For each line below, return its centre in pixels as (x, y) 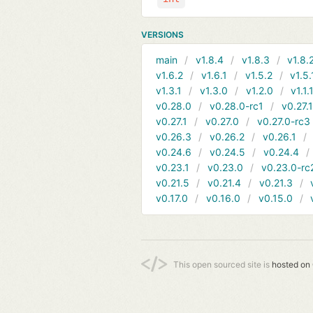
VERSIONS (162, 34)
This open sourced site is (223, 264)
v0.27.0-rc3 (283, 121)
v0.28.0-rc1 (236, 105)
